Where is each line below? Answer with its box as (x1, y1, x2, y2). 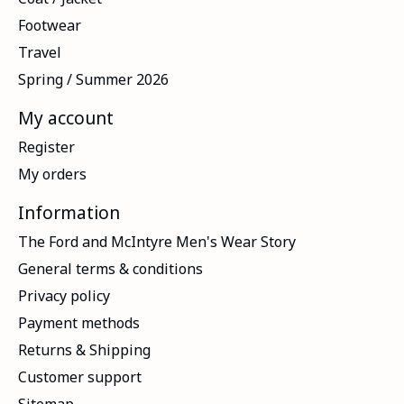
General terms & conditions (18, 258, 203, 279)
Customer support (18, 366, 142, 387)
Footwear (18, 15, 81, 36)
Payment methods (18, 312, 140, 333)
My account (18, 106, 114, 131)
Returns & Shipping (18, 339, 151, 360)
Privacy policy (18, 285, 110, 306)
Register (18, 136, 75, 157)
